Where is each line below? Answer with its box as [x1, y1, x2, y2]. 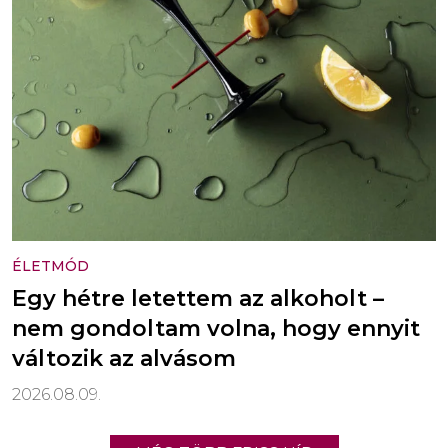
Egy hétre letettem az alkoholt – [12, 284, 384, 312]
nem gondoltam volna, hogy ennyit [12, 314, 420, 342]
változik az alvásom [12, 344, 236, 372]
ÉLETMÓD [12, 256, 89, 275]
